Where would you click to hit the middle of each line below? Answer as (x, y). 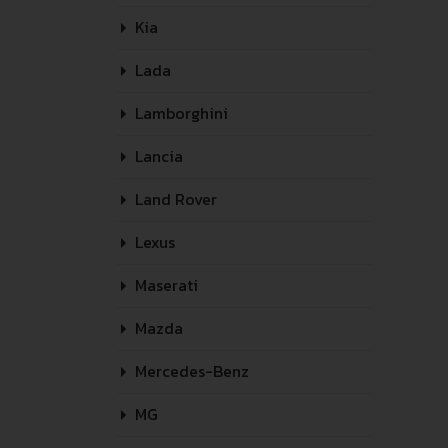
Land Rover (174, 199)
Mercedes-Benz (190, 371)
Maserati (164, 285)
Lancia (157, 156)
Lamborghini (179, 113)
